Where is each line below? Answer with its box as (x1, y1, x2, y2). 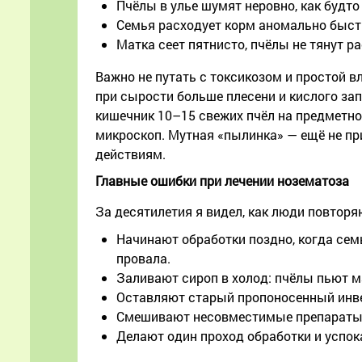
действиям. (95, 145, 166, 163)
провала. (116, 250, 170, 267)
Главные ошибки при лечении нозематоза (95, 172, 349, 190)
